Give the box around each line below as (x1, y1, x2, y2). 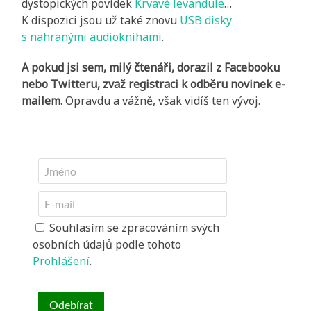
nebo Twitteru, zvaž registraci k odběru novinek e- (22, 76, 286, 92)
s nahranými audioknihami (22, 29, 162, 45)
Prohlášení (33, 253, 90, 269)
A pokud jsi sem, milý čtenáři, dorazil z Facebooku (22, 60, 280, 76)
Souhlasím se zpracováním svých (47, 220, 220, 236)
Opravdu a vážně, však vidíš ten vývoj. (62, 93, 261, 109)
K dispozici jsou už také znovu (22, 12, 180, 28)
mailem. (22, 93, 63, 109)
